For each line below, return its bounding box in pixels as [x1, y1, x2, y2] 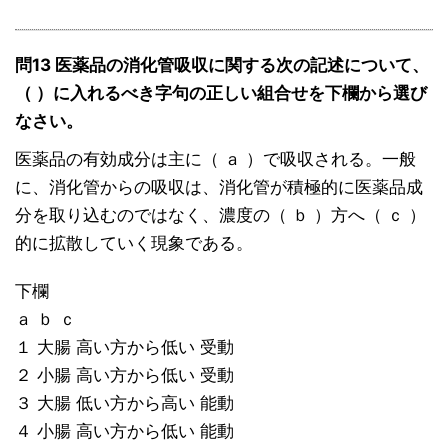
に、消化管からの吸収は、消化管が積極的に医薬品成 [15, 177, 423, 198]
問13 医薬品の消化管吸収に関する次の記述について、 [15, 55, 429, 76]
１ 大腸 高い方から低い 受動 [15, 337, 234, 358]
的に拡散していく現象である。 [15, 233, 253, 254]
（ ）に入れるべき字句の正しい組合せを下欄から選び [15, 83, 427, 104]
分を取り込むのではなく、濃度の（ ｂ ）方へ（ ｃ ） [15, 205, 426, 226]
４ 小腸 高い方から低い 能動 [15, 421, 234, 442]
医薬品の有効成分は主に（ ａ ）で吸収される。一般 [15, 149, 416, 170]
